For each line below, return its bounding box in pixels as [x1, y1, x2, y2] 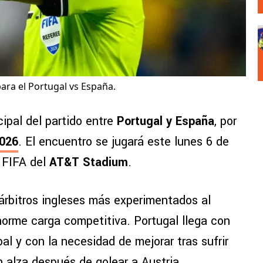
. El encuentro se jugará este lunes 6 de [18, 133, 229, 151]
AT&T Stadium [49, 154, 128, 171]
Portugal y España [117, 113, 214, 130]
